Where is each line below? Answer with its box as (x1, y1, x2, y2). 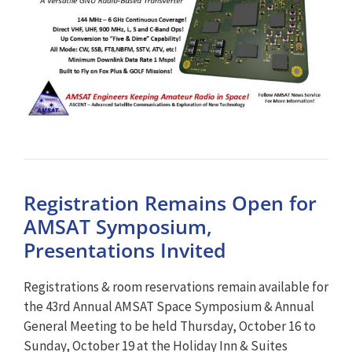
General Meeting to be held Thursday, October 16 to (24, 317, 316, 335)
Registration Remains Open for (24, 189, 317, 217)
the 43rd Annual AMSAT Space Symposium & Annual (24, 298, 314, 316)
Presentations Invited (24, 236, 226, 264)
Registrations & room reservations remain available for (24, 278, 328, 296)
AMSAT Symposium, (24, 213, 212, 240)
